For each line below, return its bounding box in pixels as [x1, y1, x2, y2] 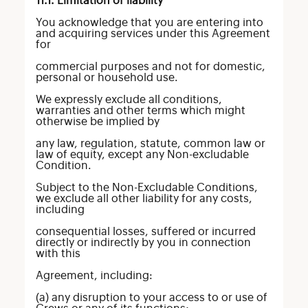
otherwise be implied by [35, 116, 159, 127]
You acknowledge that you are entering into [35, 17, 263, 28]
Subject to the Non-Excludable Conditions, [35, 182, 258, 193]
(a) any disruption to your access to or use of [35, 292, 267, 303]
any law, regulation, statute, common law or [35, 138, 265, 149]
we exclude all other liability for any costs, [35, 193, 252, 204]
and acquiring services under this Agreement [35, 28, 270, 39]
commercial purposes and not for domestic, [35, 61, 265, 72]
